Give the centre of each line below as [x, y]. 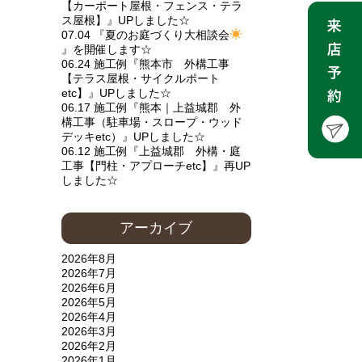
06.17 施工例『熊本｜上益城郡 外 [151, 107]
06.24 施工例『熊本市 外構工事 [145, 64]
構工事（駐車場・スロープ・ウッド [152, 122]
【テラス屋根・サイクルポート [140, 78]
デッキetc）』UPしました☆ [133, 137]
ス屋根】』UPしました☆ [125, 20]
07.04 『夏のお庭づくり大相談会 [145, 35]
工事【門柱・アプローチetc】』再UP [156, 166]
